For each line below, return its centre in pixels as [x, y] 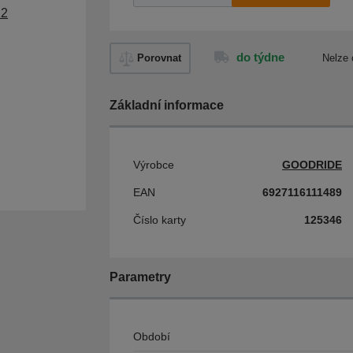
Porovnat [159, 58]
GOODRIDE [312, 165]
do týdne [260, 57]
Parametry [140, 277]
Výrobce [154, 165]
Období [152, 336]
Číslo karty [160, 220]
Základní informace [167, 105]
